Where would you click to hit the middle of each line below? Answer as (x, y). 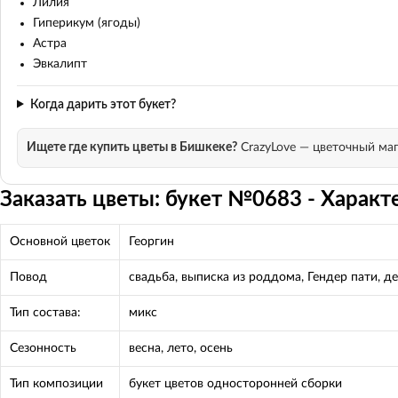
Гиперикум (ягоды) (87, 23)
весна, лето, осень (181, 348)
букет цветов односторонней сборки (235, 383)
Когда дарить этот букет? (103, 104)
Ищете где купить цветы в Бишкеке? (132, 147)
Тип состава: (45, 312)
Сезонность (43, 348)
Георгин (151, 241)
